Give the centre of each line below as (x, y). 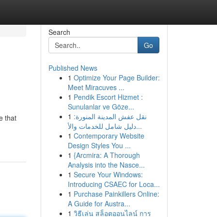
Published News (73, 68)
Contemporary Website (109, 136)
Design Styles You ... (99, 145)
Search (59, 32)
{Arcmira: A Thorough (107, 155)
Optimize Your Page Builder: (116, 77)
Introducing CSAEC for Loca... (114, 184)
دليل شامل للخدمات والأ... (139, 126)
